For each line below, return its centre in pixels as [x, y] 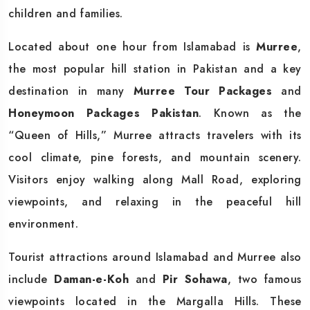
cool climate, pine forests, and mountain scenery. [155, 157]
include [31, 279]
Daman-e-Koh [92, 279]
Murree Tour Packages [203, 91]
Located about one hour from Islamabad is [133, 46]
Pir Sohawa [195, 279]
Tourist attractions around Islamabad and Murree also [155, 257]
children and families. [66, 13]
